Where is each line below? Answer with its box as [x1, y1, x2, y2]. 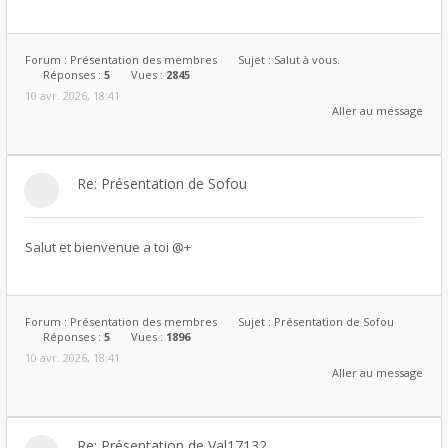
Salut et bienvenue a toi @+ [25, 238, 191, 256]
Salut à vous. [274, 52, 340, 67]
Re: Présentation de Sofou [77, 174, 247, 193]
